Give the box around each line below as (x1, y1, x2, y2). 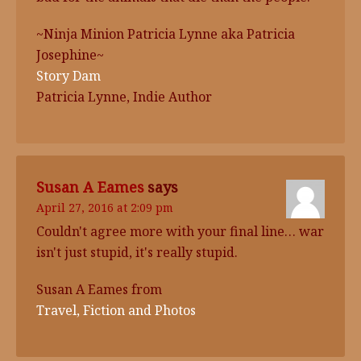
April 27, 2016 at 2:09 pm (36, 200, 173, 215)
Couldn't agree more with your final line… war (36, 222, 324, 240)
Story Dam (36, 67, 101, 85)
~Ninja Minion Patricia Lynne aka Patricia (36, 25, 295, 43)
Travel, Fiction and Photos (36, 301, 196, 319)
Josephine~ (36, 46, 104, 64)
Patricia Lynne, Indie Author (36, 88, 212, 106)
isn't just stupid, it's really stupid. (36, 243, 238, 261)
